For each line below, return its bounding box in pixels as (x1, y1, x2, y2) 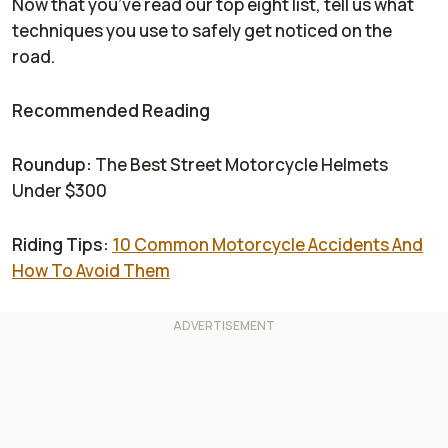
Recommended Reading (12, 99, 210, 123)
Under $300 (12, 179, 107, 203)
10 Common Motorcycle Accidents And (112, 233, 423, 257)
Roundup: (12, 153, 92, 177)
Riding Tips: (12, 233, 109, 257)
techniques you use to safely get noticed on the (12, 19, 392, 43)
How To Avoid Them (12, 259, 170, 283)
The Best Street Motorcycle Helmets (92, 153, 388, 177)
